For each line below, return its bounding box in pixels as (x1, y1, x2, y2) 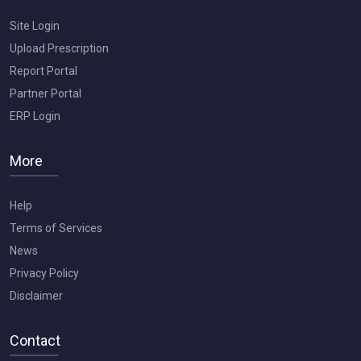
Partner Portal (10, 86, 81, 100)
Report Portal (10, 64, 77, 77)
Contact (10, 331, 60, 349)
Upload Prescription (10, 41, 109, 55)
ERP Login (10, 109, 60, 122)
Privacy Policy (10, 266, 79, 280)
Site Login (10, 19, 60, 32)
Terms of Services (10, 221, 102, 234)
